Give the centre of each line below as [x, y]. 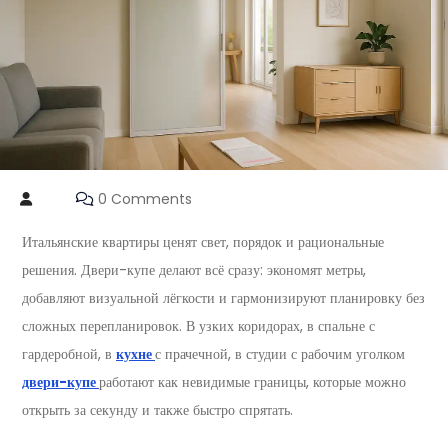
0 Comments [143, 199]
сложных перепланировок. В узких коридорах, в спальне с [198, 326]
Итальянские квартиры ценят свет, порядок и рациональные [203, 242]
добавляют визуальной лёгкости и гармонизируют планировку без [223, 298]
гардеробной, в [69, 354]
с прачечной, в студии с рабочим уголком [280, 354]
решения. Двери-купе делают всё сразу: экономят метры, [194, 270]
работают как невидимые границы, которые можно [252, 382]
